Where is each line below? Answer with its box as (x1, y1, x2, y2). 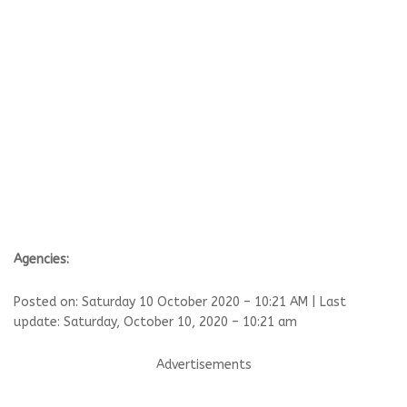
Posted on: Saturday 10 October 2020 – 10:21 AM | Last (14, 294, 346, 310)
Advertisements (155, 357, 252, 372)
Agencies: (14, 252, 69, 267)
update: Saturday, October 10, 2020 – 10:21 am (14, 314, 297, 330)
